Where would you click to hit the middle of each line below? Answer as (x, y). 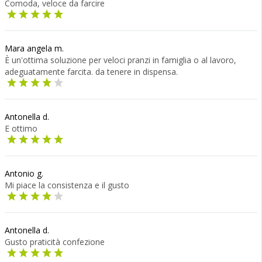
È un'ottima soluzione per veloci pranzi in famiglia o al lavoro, (120, 60)
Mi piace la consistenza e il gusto (67, 185)
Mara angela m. (34, 48)
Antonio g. (24, 173)
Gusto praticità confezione (55, 242)
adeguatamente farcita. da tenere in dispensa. (91, 72)
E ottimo (21, 128)
